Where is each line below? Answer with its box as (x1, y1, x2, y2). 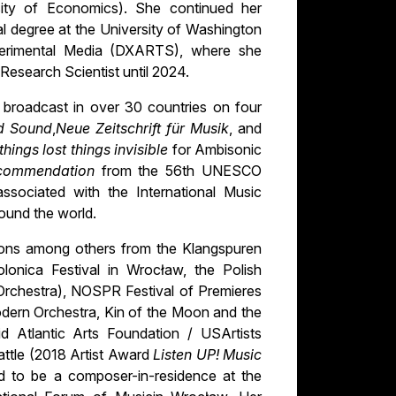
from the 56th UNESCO (101, 162, 262, 180)
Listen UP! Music (153, 346, 262, 364)
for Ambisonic (171, 141, 262, 159)
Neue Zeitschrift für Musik (56, 119, 230, 138)
